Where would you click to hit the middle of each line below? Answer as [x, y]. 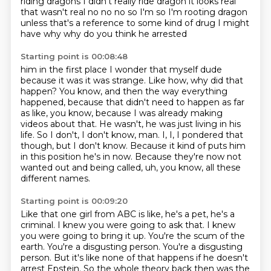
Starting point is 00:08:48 [74, 56]
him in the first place [65, 70]
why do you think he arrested [125, 34]
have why [42, 34]
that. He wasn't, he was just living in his [159, 124]
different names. [55, 178]
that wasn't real [54, 12]
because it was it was [66, 80]
